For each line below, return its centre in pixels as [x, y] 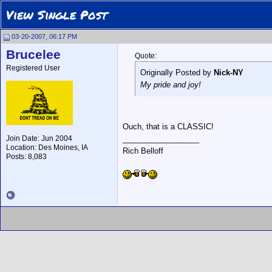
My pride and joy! [171, 85]
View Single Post [57, 15]
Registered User [33, 68]
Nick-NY [229, 73]
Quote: [146, 56]
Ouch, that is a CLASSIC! [168, 127]
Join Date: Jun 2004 [39, 138]
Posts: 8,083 [26, 157]
